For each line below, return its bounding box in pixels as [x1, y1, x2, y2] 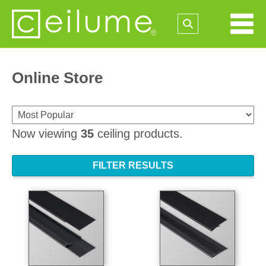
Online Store [12, 69, 103, 87]
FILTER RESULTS [93, 160, 173, 170]
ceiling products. [94, 127, 183, 140]
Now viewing [12, 127, 81, 140]
